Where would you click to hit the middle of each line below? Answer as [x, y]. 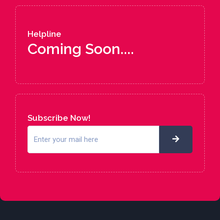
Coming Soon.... [81, 49]
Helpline [44, 34]
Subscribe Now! [59, 118]
